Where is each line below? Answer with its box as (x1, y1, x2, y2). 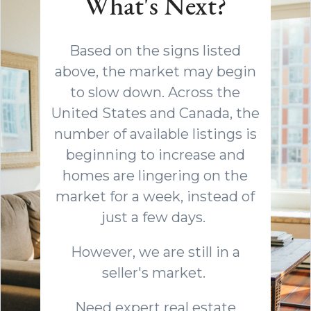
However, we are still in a (70, 243, 240, 260)
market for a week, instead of (56, 187, 255, 205)
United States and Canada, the (51, 104, 260, 121)
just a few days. (101, 208, 210, 226)
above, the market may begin (54, 62, 256, 80)
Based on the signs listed (69, 42, 242, 59)
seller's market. (101, 264, 209, 281)
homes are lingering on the (62, 167, 249, 184)
